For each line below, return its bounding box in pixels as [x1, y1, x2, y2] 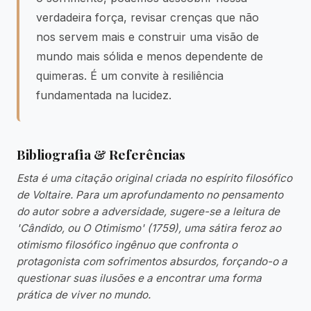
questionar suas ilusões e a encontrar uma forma [17, 271, 262, 285]
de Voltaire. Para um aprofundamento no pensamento [17, 188, 283, 201]
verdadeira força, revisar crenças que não [36, 10, 259, 24]
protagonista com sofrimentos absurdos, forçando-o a [17, 255, 287, 268]
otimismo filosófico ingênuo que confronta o [17, 238, 237, 251]
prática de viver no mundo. [17, 288, 151, 301]
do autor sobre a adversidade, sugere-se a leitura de [17, 205, 280, 218]
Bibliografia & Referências [17, 145, 185, 163]
